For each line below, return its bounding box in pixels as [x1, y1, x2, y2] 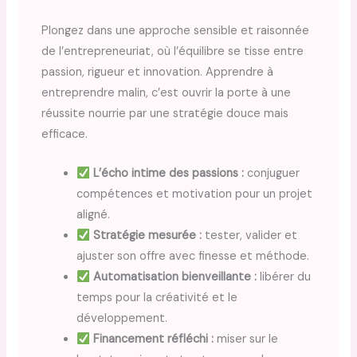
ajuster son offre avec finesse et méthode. [76, 249, 310, 265]
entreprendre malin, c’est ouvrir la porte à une [41, 84, 292, 100]
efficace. [41, 126, 88, 142]
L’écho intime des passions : [92, 166, 244, 182]
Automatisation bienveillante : [92, 269, 257, 285]
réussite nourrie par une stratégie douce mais [41, 105, 289, 121]
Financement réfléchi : [92, 331, 214, 347]
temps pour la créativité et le [76, 290, 238, 306]
